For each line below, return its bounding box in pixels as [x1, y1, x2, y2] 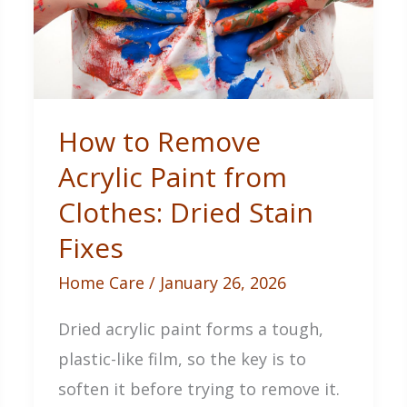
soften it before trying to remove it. [58, 377, 345, 400]
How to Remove [58, 122, 262, 160]
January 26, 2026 [160, 271, 287, 293]
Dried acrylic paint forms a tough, [58, 317, 324, 340]
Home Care [58, 271, 145, 293]
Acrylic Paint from [58, 157, 288, 195]
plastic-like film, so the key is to [58, 347, 307, 370]
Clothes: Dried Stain [58, 193, 314, 231]
